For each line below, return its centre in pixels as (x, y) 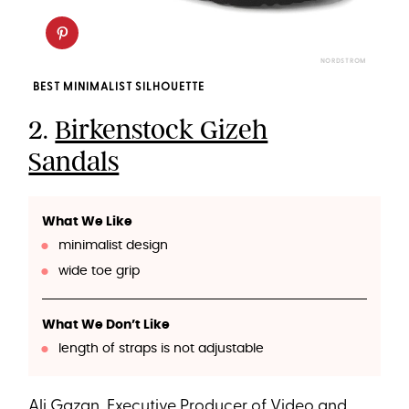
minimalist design (113, 245)
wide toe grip (99, 271)
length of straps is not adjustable (161, 348)
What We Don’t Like (106, 325)
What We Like (88, 221)
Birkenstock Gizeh (162, 129)
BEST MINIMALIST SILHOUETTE (119, 87)
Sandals (74, 161)
